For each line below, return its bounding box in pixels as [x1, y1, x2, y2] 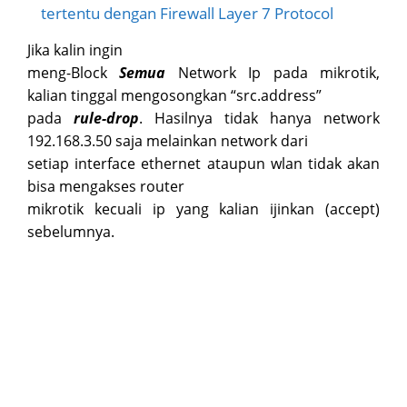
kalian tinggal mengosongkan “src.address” [27, 85, 322, 106]
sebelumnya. [27, 222, 114, 243]
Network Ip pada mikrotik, [165, 63, 381, 84]
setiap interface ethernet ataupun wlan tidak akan [27, 154, 380, 174]
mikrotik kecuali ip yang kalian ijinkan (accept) [27, 199, 380, 220]
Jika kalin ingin [27, 40, 123, 61]
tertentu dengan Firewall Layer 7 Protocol [41, 3, 333, 25]
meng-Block [27, 63, 120, 84]
